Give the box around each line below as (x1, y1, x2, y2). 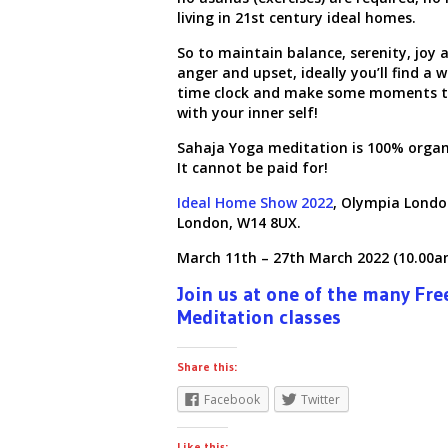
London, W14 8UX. (177, 213, 301, 233)
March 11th (177, 248, 257, 268)
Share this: (177, 359, 237, 375)
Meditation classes (177, 305, 341, 330)
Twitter (301, 391, 340, 409)
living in (177, 8, 235, 28)
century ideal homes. (265, 8, 416, 28)
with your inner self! (177, 103, 318, 123)
